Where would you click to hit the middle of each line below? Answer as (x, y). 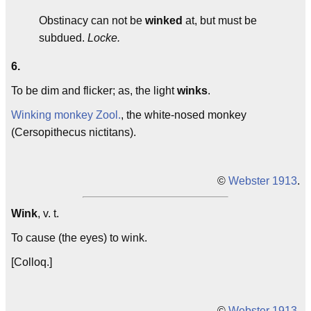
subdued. (63, 38)
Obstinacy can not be (92, 20)
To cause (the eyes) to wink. (79, 238)
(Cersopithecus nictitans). (74, 132)
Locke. (104, 38)
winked (164, 20)
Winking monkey (52, 115)
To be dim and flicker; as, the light (94, 91)
